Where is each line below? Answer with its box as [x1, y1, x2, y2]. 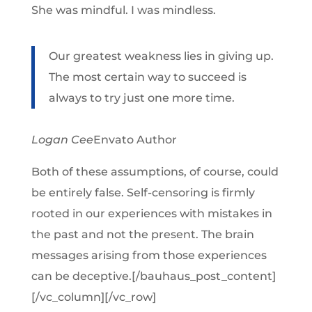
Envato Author [93, 133, 177, 147]
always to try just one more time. [48, 91, 235, 105]
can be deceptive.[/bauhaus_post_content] [31, 270, 276, 283]
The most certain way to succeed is [48, 70, 247, 84]
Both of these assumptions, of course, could [31, 165, 279, 179]
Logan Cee [31, 133, 93, 147]
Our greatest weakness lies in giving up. [48, 49, 274, 63]
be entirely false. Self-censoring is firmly [31, 186, 255, 200]
